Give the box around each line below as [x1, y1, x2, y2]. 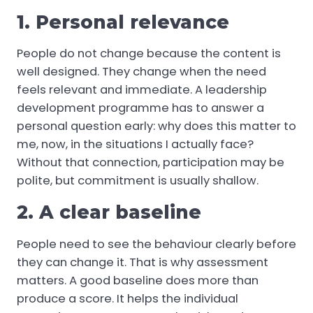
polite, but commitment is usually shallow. [17, 173, 259, 189]
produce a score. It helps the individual [17, 290, 238, 307]
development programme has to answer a [17, 100, 264, 117]
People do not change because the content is [17, 45, 281, 62]
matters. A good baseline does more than [17, 272, 259, 289]
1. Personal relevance [17, 10, 229, 34]
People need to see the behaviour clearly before [17, 235, 296, 252]
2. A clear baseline [17, 201, 201, 224]
